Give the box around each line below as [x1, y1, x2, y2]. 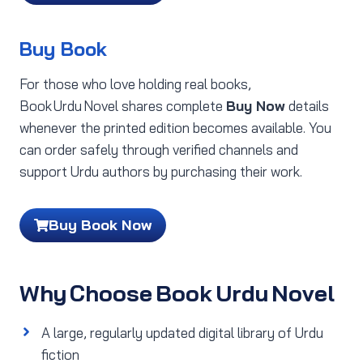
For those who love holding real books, [19, 75, 251, 92]
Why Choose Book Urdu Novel [19, 278, 335, 307]
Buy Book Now [49, 215, 152, 234]
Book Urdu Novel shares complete [19, 96, 226, 114]
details [285, 96, 329, 114]
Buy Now [226, 96, 285, 114]
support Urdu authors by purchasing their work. [19, 162, 302, 180]
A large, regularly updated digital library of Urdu [41, 323, 323, 341]
